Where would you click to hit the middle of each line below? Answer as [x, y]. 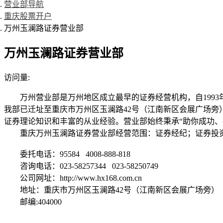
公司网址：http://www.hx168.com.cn [81, 178]
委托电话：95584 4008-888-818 [75, 154]
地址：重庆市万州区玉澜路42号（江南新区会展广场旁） [119, 190]
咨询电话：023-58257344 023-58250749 [89, 166]
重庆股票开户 [28, 16]
